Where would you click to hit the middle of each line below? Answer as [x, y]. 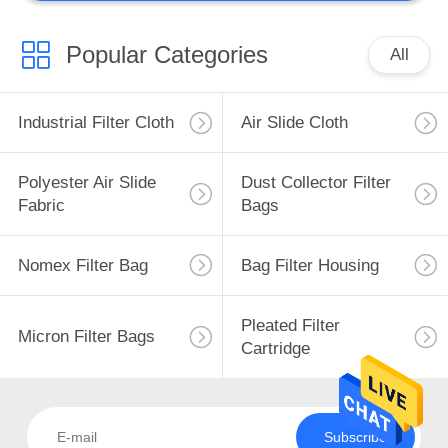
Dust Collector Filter [315, 183]
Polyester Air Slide [86, 183]
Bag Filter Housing [309, 265]
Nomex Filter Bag [82, 265]
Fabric [41, 206]
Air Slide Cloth [294, 123]
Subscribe [355, 437]
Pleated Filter [290, 325]
